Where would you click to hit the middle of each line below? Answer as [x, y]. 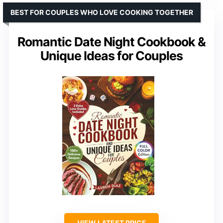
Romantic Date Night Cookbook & [111, 42]
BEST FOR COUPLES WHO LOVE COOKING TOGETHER [102, 12]
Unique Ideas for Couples [111, 56]
